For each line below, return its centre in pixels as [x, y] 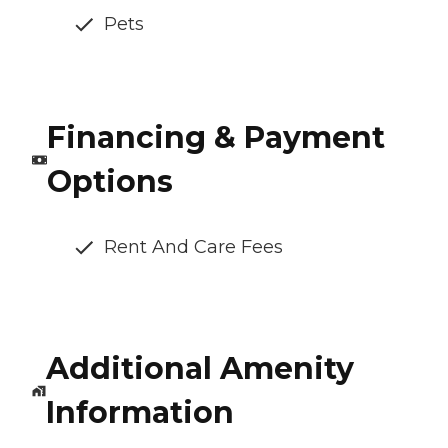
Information [139, 413]
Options [109, 182]
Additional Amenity [199, 369]
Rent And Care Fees [193, 247]
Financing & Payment [215, 138]
